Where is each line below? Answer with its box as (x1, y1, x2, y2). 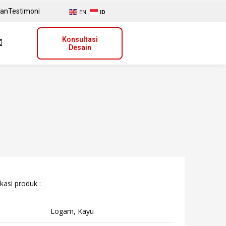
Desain (68, 43, 91, 51)
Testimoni (8, 7, 40, 15)
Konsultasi (62, 35, 98, 43)
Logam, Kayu (50, 206, 94, 216)
